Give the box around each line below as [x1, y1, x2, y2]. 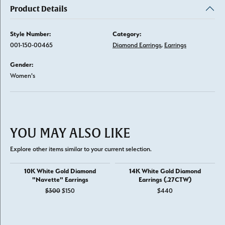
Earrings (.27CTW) [139, 175, 191, 183]
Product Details [10, 4, 67, 13]
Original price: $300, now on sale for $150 [74, 186, 188, 194]
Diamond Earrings [113, 41, 161, 49]
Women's [10, 72, 35, 79]
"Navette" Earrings [32, 175, 88, 183]
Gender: [10, 60, 33, 68]
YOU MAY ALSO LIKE [10, 125, 131, 142]
